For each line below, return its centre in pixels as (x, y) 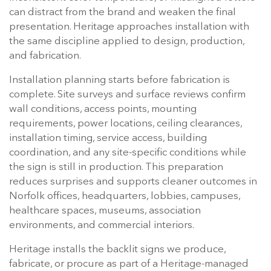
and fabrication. (45, 56)
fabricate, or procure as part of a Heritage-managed (129, 264)
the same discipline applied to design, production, (127, 42)
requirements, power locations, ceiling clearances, (126, 124)
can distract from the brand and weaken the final (122, 13)
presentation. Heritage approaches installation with (129, 27)
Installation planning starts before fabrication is (119, 80)
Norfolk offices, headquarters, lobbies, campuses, (125, 197)
